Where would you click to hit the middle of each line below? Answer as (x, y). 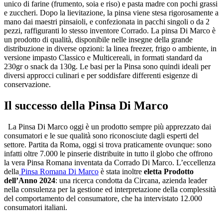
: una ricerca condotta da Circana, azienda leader (131, 180)
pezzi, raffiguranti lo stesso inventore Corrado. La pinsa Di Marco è (110, 30)
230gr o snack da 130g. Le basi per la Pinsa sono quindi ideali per (107, 66)
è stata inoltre (121, 171)
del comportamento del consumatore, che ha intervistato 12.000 (103, 198)
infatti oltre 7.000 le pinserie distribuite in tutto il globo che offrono (108, 153)
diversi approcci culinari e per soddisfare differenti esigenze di (101, 75)
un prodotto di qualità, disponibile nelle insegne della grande (98, 39)
